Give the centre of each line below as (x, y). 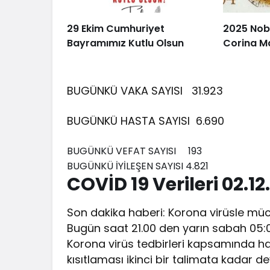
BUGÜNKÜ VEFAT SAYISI (127, 151)
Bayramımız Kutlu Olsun (125, 43)
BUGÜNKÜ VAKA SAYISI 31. (135, 90)
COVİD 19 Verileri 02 (155, 184)
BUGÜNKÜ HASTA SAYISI (132, 121)
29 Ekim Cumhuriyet (116, 28)
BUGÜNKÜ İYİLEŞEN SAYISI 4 (130, 166)
